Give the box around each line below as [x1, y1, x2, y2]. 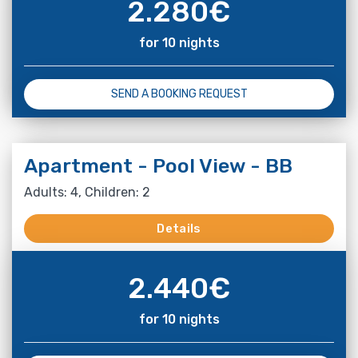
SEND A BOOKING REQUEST [110, 86, 248, 101]
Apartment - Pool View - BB [24, 153, 292, 177]
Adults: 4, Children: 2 [24, 184, 150, 200]
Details [157, 221, 201, 236]
